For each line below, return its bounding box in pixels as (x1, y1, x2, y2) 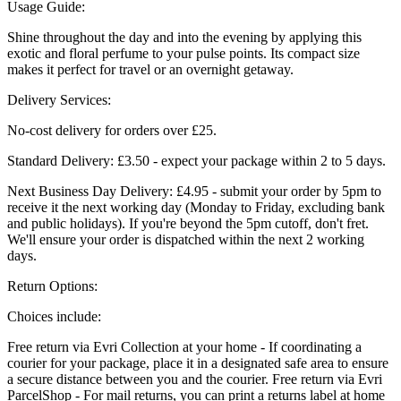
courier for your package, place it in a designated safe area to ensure (7, 354, 388, 371)
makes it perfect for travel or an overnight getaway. (7, 61, 294, 77)
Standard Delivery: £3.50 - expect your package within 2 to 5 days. (7, 152, 386, 168)
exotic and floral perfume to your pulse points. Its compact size (7, 45, 360, 61)
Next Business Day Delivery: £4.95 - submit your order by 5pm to (7, 183, 381, 199)
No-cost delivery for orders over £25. (7, 122, 217, 138)
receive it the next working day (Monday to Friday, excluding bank (7, 199, 385, 215)
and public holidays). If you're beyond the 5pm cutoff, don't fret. (7, 215, 369, 231)
